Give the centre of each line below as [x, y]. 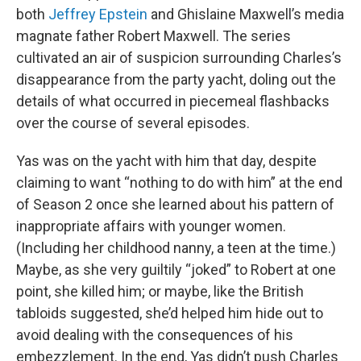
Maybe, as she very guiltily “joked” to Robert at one [176, 270]
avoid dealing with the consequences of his [155, 335]
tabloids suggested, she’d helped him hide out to [170, 313]
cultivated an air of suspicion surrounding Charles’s [179, 58]
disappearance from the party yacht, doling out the [176, 79]
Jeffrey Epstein [98, 14]
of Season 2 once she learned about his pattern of [175, 204]
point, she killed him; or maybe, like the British [160, 291]
